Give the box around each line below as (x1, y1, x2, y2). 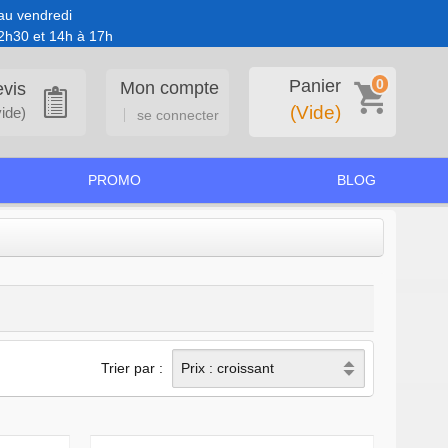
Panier (289, 76, 341, 96)
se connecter (137, 106, 219, 123)
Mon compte (120, 77, 219, 98)
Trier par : (101, 359, 164, 376)
